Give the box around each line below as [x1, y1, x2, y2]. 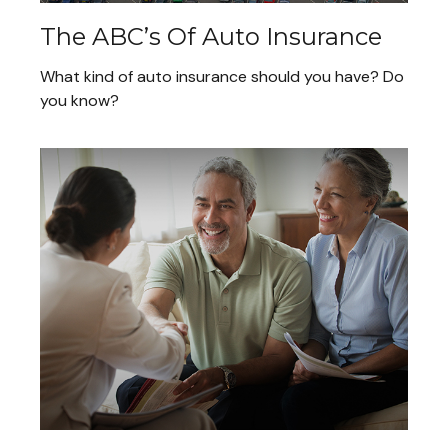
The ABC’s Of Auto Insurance [40, 22, 382, 52]
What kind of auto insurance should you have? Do [40, 66, 404, 88]
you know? [40, 90, 119, 112]
